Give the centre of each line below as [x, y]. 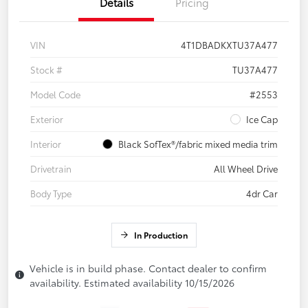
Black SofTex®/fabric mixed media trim [198, 143]
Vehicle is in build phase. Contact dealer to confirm [148, 268]
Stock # [46, 69]
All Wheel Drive [246, 168]
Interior [46, 143]
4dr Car [262, 193]
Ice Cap [262, 119]
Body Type [51, 193]
